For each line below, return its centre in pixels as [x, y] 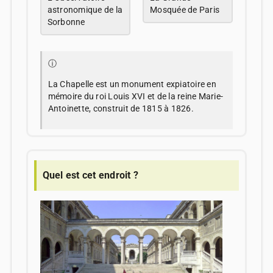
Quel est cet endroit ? [90, 175]
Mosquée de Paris [185, 9]
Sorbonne [66, 22]
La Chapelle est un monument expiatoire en [132, 84]
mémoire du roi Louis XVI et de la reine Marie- [136, 96]
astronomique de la [85, 9]
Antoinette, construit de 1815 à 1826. [121, 108]
